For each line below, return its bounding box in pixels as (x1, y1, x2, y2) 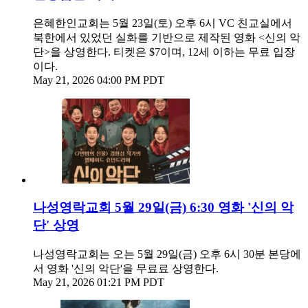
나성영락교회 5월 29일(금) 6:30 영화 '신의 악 (33, 200, 294, 215)
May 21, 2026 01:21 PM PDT (33, 276, 164, 289)
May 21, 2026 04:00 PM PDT (33, 74, 164, 86)
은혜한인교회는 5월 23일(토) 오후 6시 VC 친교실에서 (33, 16, 292, 29)
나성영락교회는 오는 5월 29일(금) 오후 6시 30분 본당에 (33, 248, 301, 261)
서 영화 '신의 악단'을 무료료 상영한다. (33, 263, 219, 275)
